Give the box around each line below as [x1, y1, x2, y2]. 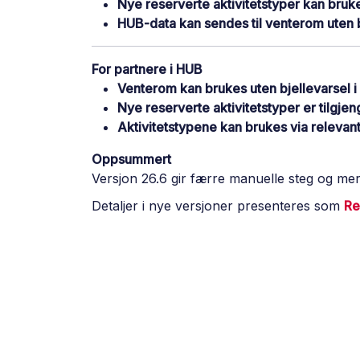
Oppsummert [92, 150, 171, 167]
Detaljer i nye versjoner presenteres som [92, 197, 344, 214]
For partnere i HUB [92, 60, 202, 77]
